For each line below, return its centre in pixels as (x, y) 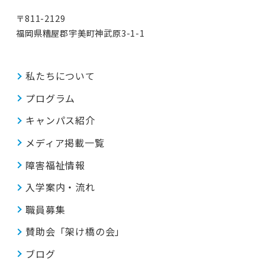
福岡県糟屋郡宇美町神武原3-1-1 (80, 33)
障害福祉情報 (55, 165)
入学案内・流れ (60, 187)
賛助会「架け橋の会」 (75, 232)
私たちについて (60, 76)
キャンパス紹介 (60, 120)
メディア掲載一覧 (65, 142)
